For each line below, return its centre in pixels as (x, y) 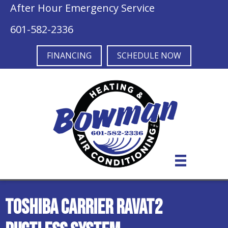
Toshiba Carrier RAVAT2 (84, 207)
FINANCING (69, 55)
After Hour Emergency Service (82, 8)
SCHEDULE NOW (149, 55)
